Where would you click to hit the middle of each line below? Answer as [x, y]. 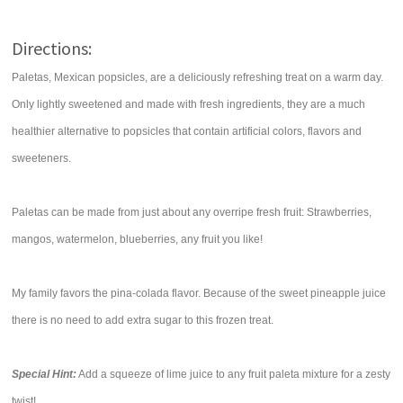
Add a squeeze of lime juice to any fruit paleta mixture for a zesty [234, 374]
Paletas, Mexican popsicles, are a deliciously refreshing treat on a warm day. [198, 77]
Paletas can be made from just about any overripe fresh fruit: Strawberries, [192, 212]
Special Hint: [45, 374]
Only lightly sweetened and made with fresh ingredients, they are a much [189, 104]
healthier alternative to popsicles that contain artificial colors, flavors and [187, 131]
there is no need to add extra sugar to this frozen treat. [143, 320]
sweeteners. [42, 158]
